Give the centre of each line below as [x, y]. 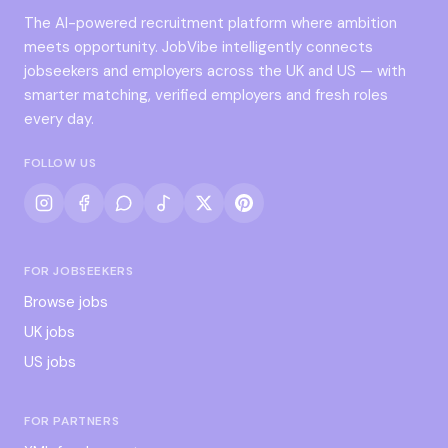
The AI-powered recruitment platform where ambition [210, 23]
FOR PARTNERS [72, 421]
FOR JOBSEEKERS [79, 271]
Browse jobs [66, 302]
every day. [59, 119]
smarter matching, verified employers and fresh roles [206, 95]
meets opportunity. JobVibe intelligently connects [198, 47]
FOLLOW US [60, 163]
